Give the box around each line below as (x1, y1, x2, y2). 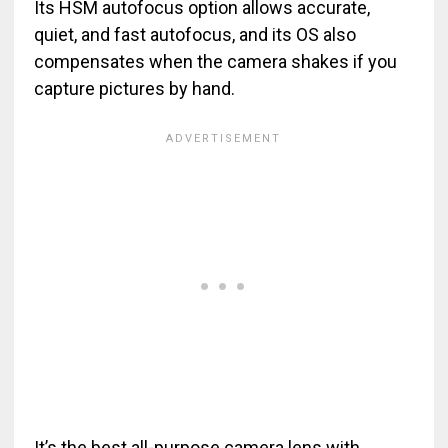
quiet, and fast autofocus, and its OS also (33, 24, 356, 46)
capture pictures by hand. (33, 78, 235, 100)
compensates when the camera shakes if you (33, 51, 397, 73)
